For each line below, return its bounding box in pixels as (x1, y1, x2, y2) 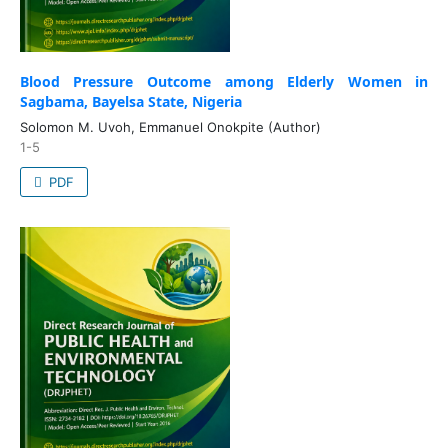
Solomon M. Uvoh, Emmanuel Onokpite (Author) (19, 119, 321, 136)
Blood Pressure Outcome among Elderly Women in (19, 72, 429, 92)
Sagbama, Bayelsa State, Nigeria (19, 92, 242, 112)
